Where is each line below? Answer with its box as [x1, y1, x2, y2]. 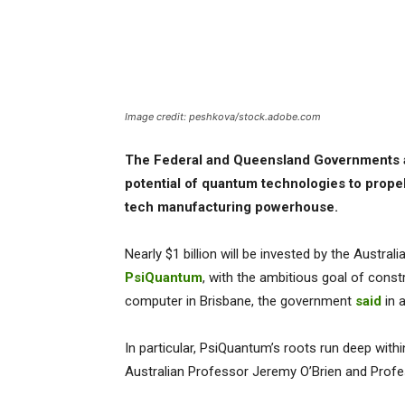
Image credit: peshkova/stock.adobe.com [125, 110, 321, 124]
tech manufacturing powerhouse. [125, 199, 338, 216]
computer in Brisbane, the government [125, 293, 355, 310]
